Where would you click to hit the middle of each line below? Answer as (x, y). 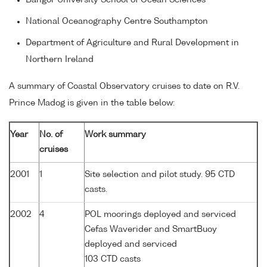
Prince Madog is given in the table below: (92, 103)
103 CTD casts (113, 259)
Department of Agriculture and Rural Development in (132, 43)
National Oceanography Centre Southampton (117, 21)
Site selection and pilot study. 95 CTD (160, 174)
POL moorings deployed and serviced (160, 214)
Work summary (115, 134)
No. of (51, 134)
